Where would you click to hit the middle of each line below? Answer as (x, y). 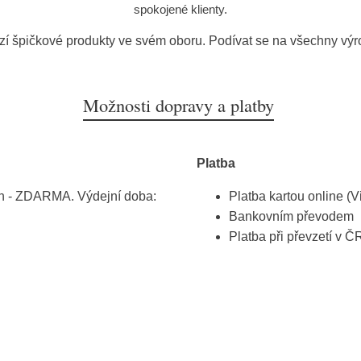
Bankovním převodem (291, 217)
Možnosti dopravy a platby (178, 105)
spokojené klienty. (180, 10)
